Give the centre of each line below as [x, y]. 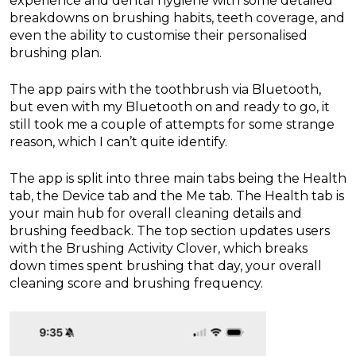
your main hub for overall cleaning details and [156, 214]
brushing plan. [56, 53]
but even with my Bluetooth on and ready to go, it [170, 107]
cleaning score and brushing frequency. [136, 284]
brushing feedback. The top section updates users [170, 231]
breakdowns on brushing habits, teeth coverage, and [177, 18]
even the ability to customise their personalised [159, 36]
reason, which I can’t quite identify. [118, 142]
